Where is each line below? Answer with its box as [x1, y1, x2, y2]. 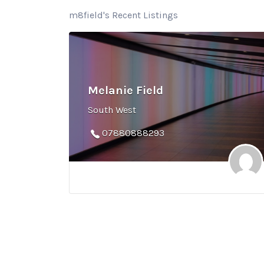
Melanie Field [88, 84, 163, 98]
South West [88, 104, 136, 116]
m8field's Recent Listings [69, 9, 178, 21]
